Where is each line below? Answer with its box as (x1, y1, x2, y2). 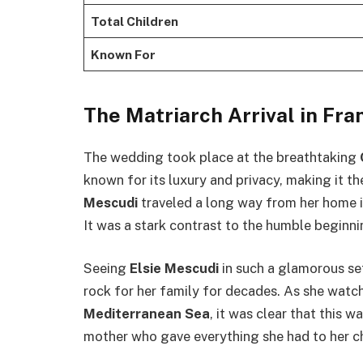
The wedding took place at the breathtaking (83, 148, 360, 165)
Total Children (90, 13, 178, 28)
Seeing (83, 260, 130, 277)
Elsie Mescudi (130, 260, 219, 277)
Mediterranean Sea (83, 305, 210, 322)
